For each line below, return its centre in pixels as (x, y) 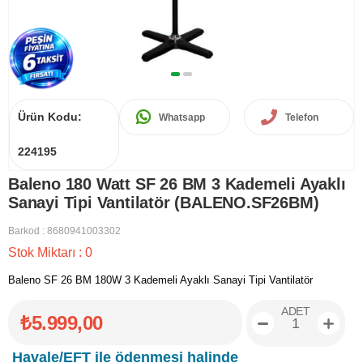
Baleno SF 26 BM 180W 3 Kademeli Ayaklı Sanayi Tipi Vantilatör (160, 280)
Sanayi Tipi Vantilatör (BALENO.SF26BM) (164, 203)
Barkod (24, 231)
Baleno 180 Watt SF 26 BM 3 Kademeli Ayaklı (177, 184)
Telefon (301, 117)
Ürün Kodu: (50, 117)
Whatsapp (182, 117)
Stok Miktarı (43, 252)
